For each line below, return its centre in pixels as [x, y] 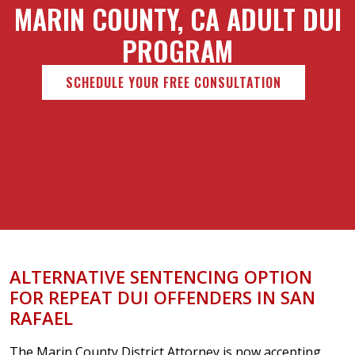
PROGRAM [177, 51]
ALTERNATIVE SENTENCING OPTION [161, 276]
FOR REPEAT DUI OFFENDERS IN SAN [162, 297]
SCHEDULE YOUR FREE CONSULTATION [174, 83]
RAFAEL [41, 317]
